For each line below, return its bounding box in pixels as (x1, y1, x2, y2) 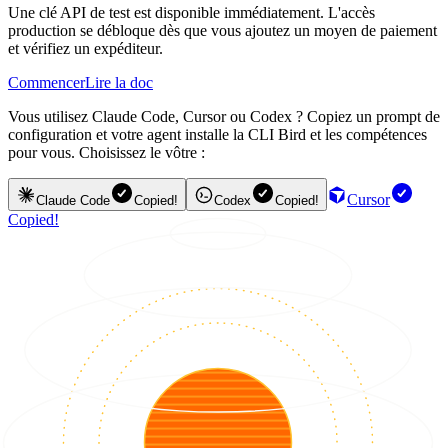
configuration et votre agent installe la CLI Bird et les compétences (8, 126, 427, 144)
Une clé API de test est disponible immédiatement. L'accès (8, 4, 375, 22)
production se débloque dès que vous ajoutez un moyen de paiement (8, 22, 437, 40)
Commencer (8, 74, 85, 92)
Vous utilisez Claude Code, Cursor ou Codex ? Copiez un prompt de (8, 108, 440, 126)
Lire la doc (85, 74, 153, 92)
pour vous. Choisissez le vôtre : (8, 144, 205, 162)
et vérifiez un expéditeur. (8, 40, 163, 58)
